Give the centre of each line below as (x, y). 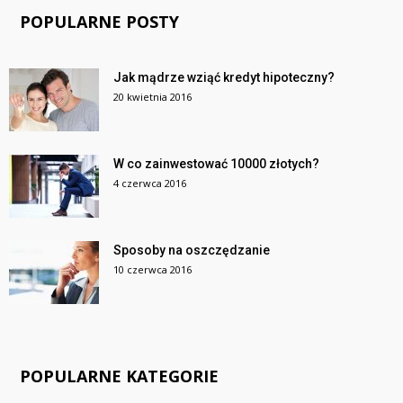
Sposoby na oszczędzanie (192, 251)
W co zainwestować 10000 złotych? (216, 164)
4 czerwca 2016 (150, 184)
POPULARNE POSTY (99, 22)
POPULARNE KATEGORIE (119, 376)
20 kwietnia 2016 (152, 97)
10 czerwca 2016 (152, 270)
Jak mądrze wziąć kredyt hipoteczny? (224, 78)
